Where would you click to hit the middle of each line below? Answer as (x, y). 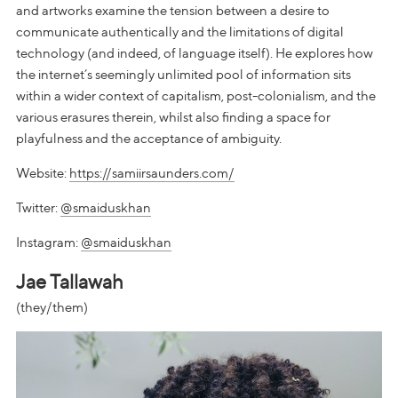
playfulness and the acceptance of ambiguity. (149, 138)
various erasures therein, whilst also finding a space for (173, 117)
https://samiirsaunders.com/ (152, 173)
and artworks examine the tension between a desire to (173, 10)
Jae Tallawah (70, 281)
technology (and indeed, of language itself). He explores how (195, 53)
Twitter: (38, 207)
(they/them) (52, 307)
